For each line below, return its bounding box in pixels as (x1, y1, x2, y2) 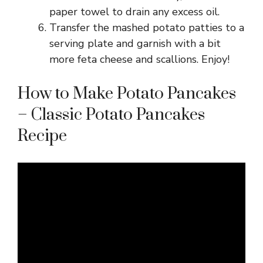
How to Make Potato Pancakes (18, 83, 236, 104)
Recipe (18, 125, 67, 146)
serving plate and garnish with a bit (49, 36, 221, 50)
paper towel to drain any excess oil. (49, 4, 220, 19)
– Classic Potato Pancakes (18, 104, 205, 125)
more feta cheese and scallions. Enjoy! (49, 52, 230, 66)
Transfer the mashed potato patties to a (49, 20, 244, 35)
